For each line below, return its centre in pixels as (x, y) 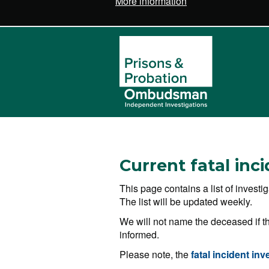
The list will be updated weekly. (186, 201)
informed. (139, 234)
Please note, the (155, 254)
